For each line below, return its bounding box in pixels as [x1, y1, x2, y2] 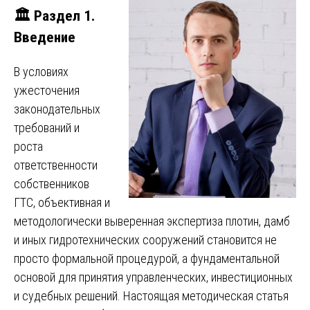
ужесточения [14, 82, 80, 98]
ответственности [14, 157, 98, 172]
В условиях [14, 64, 69, 79]
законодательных [14, 101, 100, 116]
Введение [14, 28, 75, 46]
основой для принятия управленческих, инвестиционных [14, 269, 293, 284]
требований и [14, 120, 80, 135]
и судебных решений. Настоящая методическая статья [14, 288, 289, 303]
